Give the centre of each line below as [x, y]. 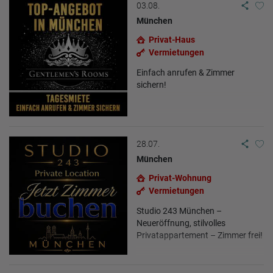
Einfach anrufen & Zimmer [186, 72]
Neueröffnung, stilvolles [181, 223]
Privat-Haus [172, 39]
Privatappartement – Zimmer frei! [200, 235]
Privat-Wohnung [180, 178]
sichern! [151, 84]
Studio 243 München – [179, 211]
